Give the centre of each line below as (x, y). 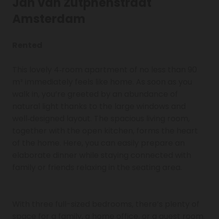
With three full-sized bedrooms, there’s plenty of (106, 204)
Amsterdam (49, 19)
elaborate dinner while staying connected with (102, 155)
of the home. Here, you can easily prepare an (99, 143)
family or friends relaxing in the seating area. (97, 167)
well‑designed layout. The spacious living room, (101, 118)
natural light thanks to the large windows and (99, 106)
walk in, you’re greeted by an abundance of (95, 94)
